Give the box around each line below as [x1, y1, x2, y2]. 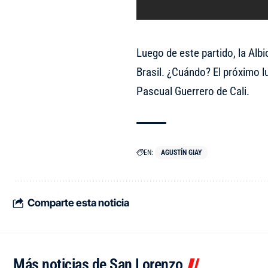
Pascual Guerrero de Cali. [136, 84, 249, 98]
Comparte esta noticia [28, 196, 129, 209]
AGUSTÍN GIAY [160, 148, 202, 157]
